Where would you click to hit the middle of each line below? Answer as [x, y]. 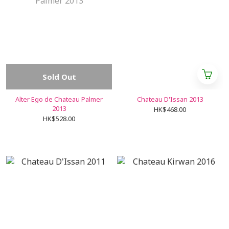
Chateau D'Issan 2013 [170, 99]
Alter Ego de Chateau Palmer [59, 99]
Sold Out [59, 77]
